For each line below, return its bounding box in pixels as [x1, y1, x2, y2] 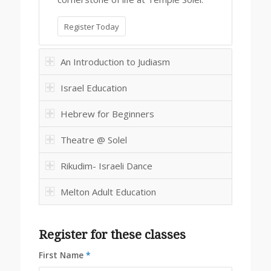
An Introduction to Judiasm [60, 55, 170, 68]
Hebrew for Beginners [60, 107, 154, 120]
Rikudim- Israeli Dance [60, 159, 152, 172]
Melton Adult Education [60, 185, 156, 198]
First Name [38, 249, 86, 261]
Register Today [64, 21, 119, 32]
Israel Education [60, 81, 127, 94]
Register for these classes [38, 227, 186, 242]
